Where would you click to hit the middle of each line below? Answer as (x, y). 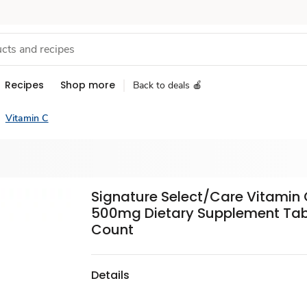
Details (111, 275)
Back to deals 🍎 (168, 85)
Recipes (24, 85)
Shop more (88, 85)
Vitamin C (27, 118)
